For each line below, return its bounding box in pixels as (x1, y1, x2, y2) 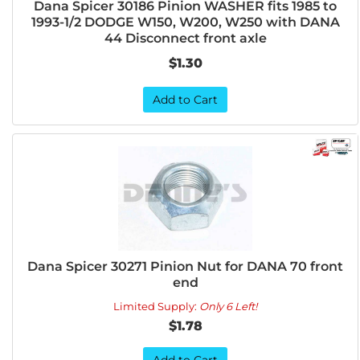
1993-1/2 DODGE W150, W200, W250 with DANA (31, 14, 340, 30)
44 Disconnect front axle (104, 31, 267, 46)
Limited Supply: (113, 300, 200, 313)
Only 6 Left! (199, 300, 258, 313)
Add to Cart (153, 92, 219, 107)
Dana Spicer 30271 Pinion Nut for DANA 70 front (27, 259, 344, 274)
